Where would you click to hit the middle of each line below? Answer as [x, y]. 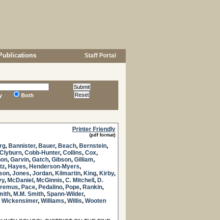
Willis [75, 201]
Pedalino [50, 187]
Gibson [61, 160]
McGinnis [49, 180]
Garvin [20, 160]
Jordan [42, 173]
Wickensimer [20, 201]
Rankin [92, 187]
